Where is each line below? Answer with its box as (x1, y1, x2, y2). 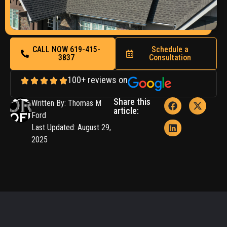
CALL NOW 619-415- (32, 45, 101, 54)
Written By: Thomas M (31, 98, 101, 108)
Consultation (148, 53, 191, 62)
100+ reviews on (67, 74, 128, 85)
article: (113, 105, 139, 116)
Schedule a (151, 45, 188, 54)
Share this (113, 96, 150, 107)
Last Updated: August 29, (31, 122, 111, 132)
